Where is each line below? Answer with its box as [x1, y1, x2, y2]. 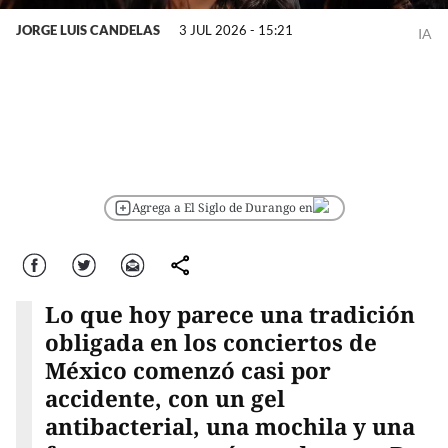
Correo [119, 257, 147, 269]
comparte [165, 257, 204, 269]
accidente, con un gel [44, 383, 285, 415]
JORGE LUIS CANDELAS [16, 21, 160, 38]
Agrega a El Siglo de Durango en [131, 199, 313, 217]
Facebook [20, 257, 59, 269]
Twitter [70, 257, 100, 269]
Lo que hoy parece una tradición [44, 299, 415, 331]
